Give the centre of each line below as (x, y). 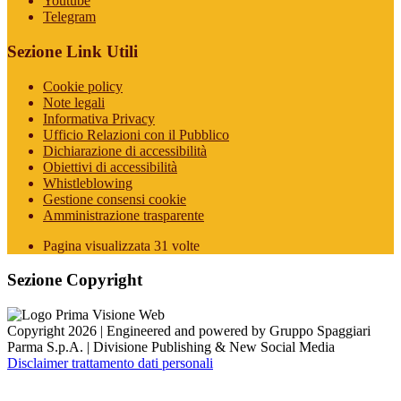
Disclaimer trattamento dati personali (110, 363)
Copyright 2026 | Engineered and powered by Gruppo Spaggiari (189, 331)
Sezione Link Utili (73, 51)
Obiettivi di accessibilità (110, 166)
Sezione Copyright (75, 280)
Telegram (69, 17)
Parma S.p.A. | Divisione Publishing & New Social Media (171, 347)
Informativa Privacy (99, 118)
